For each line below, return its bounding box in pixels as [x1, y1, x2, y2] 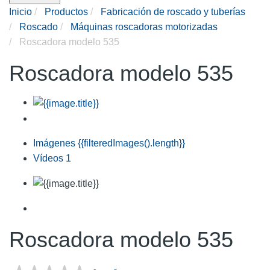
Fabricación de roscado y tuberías [101, 7, 245, 17]
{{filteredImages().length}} [78, 137, 185, 148]
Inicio [9, 7, 32, 17]
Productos [45, 7, 88, 17]
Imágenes [33, 137, 78, 148]
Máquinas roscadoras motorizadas [71, 22, 218, 33]
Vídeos [33, 152, 66, 163]
